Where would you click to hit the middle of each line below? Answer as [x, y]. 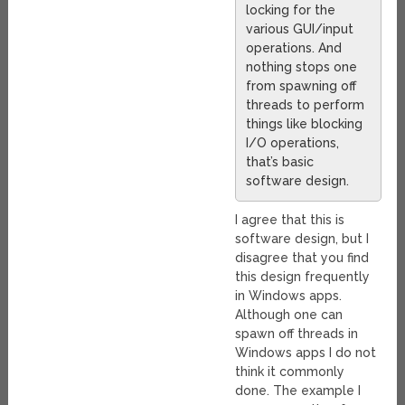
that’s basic [280, 162]
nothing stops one [302, 67]
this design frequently [303, 277]
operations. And [294, 48]
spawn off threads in [297, 334]
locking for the [291, 10]
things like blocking [305, 124]
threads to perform [306, 105]
